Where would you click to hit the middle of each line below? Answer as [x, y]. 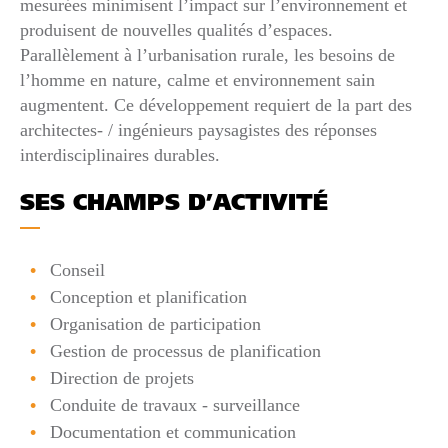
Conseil [77, 269]
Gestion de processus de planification [185, 350]
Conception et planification [148, 296]
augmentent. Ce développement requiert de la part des [216, 104]
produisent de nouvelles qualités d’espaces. [176, 29]
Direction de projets [122, 377]
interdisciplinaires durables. [120, 154]
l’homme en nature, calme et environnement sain [197, 79]
